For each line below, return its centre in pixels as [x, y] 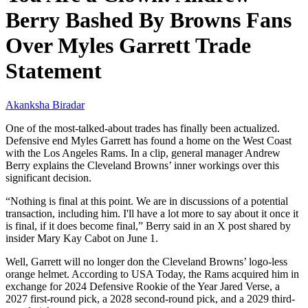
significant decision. [50, 177]
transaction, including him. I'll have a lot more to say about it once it [152, 213]
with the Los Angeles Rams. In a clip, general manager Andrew [143, 153]
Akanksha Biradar [45, 104]
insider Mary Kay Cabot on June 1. [82, 238]
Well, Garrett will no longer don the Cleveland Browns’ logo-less [146, 261]
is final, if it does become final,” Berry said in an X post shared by [148, 225]
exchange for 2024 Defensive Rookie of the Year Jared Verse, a [143, 286]
